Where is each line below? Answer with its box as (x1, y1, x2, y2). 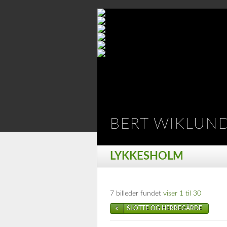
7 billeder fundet (110, 190, 163, 197)
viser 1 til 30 (163, 190, 201, 197)
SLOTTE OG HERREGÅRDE (127, 205, 202, 211)
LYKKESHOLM (110, 150, 183, 162)
